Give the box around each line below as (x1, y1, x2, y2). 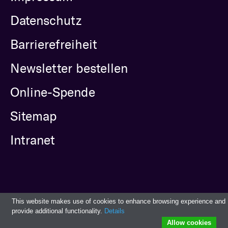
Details (104, 207, 125, 215)
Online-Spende (10, 84, 95, 100)
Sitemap (10, 108, 56, 124)
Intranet (10, 132, 55, 148)
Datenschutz (10, 13, 81, 28)
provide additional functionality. (12, 207, 104, 215)
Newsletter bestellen (10, 61, 128, 76)
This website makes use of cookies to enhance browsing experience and (12, 197, 225, 205)
